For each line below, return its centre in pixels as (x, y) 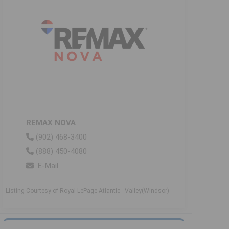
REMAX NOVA (51, 123)
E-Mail (48, 166)
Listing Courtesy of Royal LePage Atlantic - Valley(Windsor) (87, 191)
